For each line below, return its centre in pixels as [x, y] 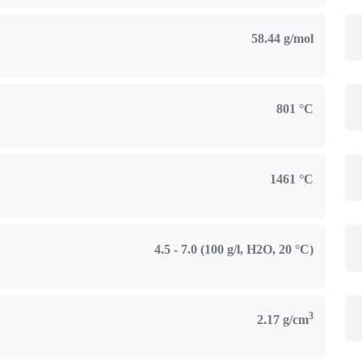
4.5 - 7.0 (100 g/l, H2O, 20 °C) [234, 249]
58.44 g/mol [282, 38]
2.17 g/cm [282, 320]
